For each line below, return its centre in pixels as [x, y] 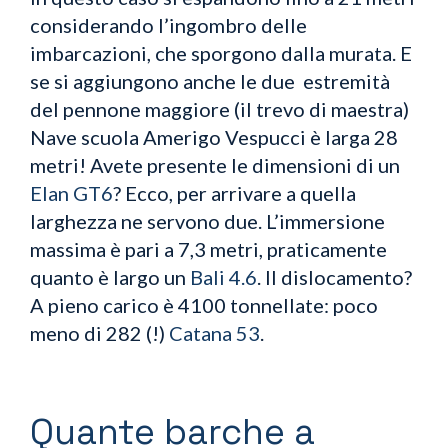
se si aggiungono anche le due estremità [210, 80]
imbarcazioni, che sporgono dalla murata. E [221, 52]
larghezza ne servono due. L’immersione [207, 220]
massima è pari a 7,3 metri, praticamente [208, 248]
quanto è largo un [110, 276]
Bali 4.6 [223, 276]
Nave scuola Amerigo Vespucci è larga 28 [214, 136]
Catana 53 [214, 332]
